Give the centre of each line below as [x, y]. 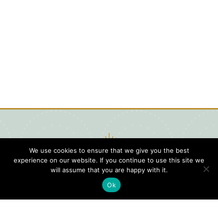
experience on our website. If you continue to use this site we [109, 160]
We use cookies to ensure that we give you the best [109, 150]
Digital [178, 207]
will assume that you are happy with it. [109, 170]
